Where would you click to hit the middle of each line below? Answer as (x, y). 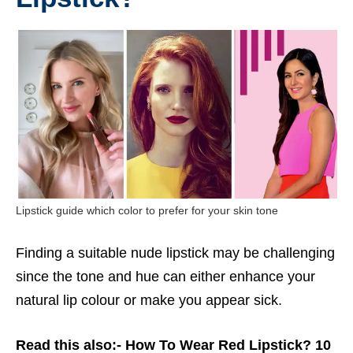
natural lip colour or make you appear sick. (151, 300)
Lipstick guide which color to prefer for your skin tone (147, 210)
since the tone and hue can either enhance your (165, 276)
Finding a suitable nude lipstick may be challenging (175, 253)
